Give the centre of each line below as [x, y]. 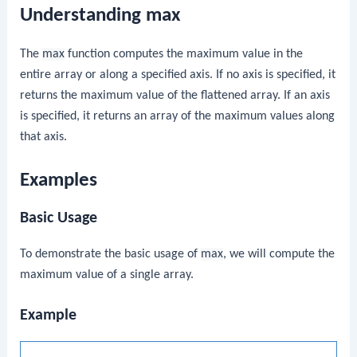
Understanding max [100, 15]
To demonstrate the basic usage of [111, 255]
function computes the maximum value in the [184, 54]
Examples [59, 181]
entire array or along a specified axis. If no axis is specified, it [178, 75]
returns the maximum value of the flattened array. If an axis [175, 95]
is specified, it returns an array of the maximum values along [178, 116]
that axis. [44, 137]
